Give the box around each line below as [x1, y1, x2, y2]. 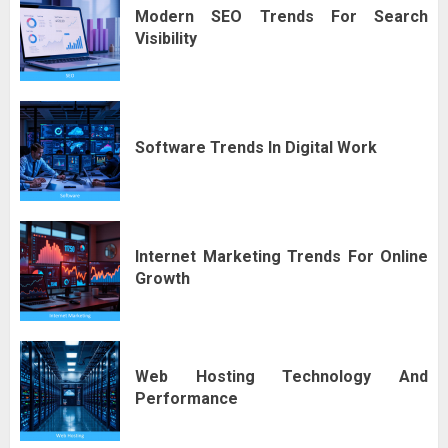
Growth [135, 269, 190, 289]
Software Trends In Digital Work [135, 138, 377, 158]
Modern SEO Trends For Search [135, 7, 428, 27]
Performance [135, 389, 238, 409]
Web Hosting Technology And [135, 367, 428, 387]
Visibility [135, 29, 197, 49]
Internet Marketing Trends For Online [135, 247, 428, 267]
